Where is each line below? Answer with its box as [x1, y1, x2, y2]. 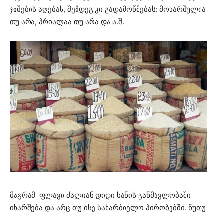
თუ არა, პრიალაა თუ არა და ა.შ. [10, 16, 124, 26]
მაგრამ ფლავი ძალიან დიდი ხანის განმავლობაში [10, 190, 191, 200]
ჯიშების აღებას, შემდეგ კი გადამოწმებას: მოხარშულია [10, 4, 206, 14]
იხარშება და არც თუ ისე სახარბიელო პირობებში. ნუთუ [10, 202, 206, 212]
